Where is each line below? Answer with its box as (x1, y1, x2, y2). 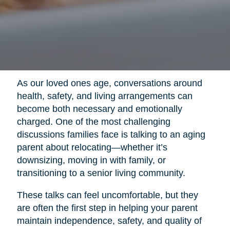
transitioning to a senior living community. (16, 167, 185, 178)
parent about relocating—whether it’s (16, 142, 167, 152)
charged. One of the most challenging (16, 116, 170, 127)
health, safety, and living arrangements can (16, 90, 193, 101)
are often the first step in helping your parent (16, 202, 198, 213)
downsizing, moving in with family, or (16, 155, 166, 165)
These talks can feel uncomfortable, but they (16, 189, 198, 200)
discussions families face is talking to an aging (16, 129, 205, 140)
